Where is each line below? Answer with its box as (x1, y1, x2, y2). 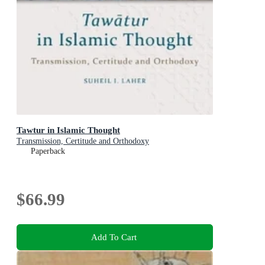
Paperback (31, 147, 65, 156)
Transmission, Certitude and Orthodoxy (17, 137, 149, 146)
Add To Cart (91, 231, 137, 242)
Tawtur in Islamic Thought (17, 125, 120, 135)
